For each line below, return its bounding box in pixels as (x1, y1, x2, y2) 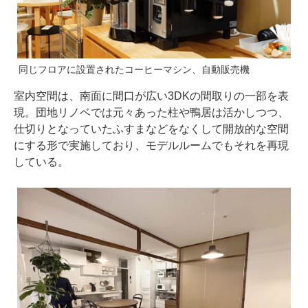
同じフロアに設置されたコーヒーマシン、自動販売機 (19, 63, 250, 75)
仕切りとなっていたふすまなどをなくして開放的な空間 (14, 122, 289, 135)
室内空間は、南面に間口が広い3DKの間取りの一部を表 (14, 89, 289, 102)
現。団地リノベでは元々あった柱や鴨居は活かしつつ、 (14, 106, 289, 118)
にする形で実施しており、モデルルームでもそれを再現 (14, 139, 289, 151)
